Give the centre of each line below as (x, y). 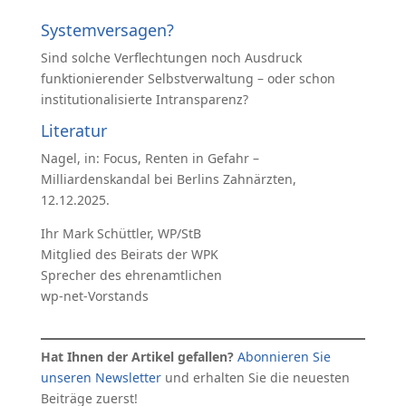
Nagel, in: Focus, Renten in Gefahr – (150, 158)
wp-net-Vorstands (94, 296)
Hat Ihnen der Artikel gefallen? (139, 357)
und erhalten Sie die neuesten (255, 377)
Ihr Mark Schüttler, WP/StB (121, 233)
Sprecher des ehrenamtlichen (131, 275)
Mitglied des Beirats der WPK (129, 254)
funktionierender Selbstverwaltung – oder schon (188, 78)
